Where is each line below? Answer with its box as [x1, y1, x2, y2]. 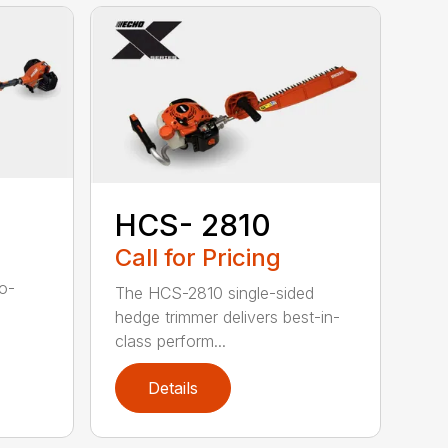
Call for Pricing [115, 243, 282, 273]
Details [148, 377, 199, 398]
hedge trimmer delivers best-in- [115, 307, 341, 328]
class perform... [115, 331, 227, 352]
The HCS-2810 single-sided [115, 283, 315, 304]
